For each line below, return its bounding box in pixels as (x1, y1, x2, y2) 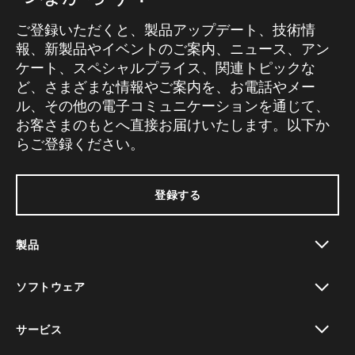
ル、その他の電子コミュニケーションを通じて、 (16, 97, 330, 114)
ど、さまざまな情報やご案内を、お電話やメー (16, 78, 315, 95)
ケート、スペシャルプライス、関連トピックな (16, 59, 315, 76)
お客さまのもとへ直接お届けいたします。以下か (16, 116, 330, 133)
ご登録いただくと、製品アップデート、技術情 (16, 21, 315, 38)
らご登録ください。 (16, 136, 144, 152)
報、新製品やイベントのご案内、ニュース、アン (16, 40, 330, 57)
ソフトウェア (16, 280, 85, 294)
